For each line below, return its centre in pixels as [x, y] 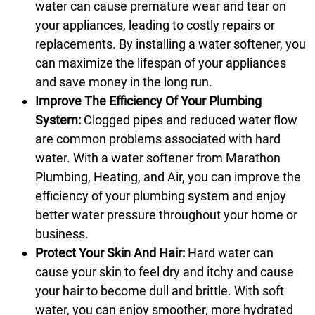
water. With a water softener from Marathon [158, 157]
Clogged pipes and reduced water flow [189, 120]
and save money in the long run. [124, 82]
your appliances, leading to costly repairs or [155, 25]
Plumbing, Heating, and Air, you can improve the [168, 176]
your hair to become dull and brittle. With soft [160, 290]
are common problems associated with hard [158, 139]
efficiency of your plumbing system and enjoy [161, 195]
